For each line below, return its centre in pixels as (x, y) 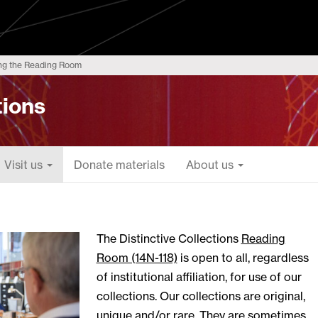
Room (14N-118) (137, 257)
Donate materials (119, 164)
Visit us (25, 164)
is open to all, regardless (243, 257)
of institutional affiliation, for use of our (199, 276)
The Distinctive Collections (169, 238)
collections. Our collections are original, (201, 296)
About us (211, 164)
